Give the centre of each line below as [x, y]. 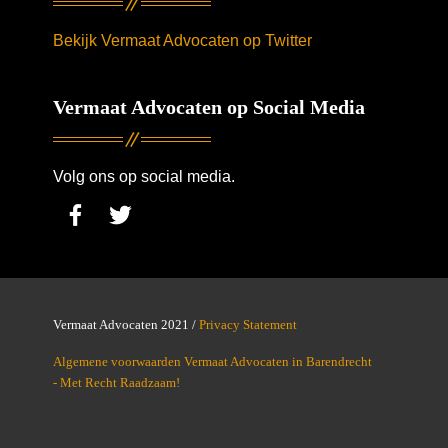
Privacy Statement [247, 324]
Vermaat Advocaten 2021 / [125, 324]
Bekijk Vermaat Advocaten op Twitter [182, 40]
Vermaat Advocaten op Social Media [208, 107]
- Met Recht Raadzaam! [116, 382]
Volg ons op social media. [143, 176]
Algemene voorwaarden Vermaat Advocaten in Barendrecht [212, 361]
